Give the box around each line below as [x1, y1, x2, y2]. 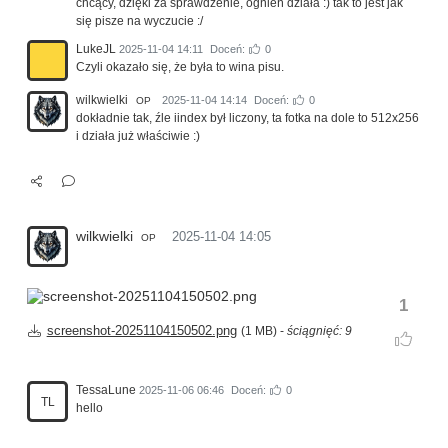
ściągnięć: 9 [286, 325, 352, 338]
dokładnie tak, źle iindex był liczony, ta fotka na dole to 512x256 [76, 111, 419, 126]
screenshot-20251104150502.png [46, 324, 237, 339]
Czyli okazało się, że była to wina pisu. [76, 60, 284, 75]
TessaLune [76, 383, 136, 398]
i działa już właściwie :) [76, 129, 200, 144]
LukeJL [76, 42, 116, 57]
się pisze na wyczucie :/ [76, 14, 203, 29]
